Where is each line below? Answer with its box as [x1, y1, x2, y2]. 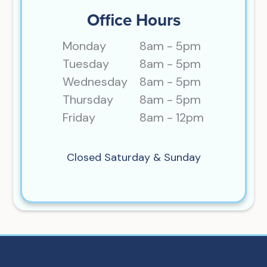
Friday [63, 110, 95, 126]
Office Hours [86, 8, 181, 32]
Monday [63, 38, 106, 54]
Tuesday [63, 56, 109, 72]
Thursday [63, 92, 113, 108]
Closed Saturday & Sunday [66, 150, 201, 165]
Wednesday [63, 74, 128, 90]
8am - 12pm [139, 110, 204, 126]
